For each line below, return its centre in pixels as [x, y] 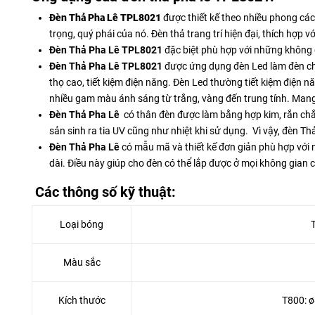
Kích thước [82, 301]
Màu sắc [82, 263]
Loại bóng [82, 225]
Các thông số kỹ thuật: [104, 192]
